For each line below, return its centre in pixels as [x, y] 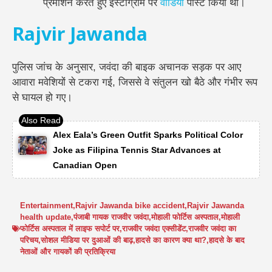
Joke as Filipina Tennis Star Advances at [137, 150]
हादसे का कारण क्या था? [171, 240]
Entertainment [46, 206]
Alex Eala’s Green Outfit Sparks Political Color [148, 134]
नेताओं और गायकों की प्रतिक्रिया [68, 252]
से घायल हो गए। [42, 98]
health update [46, 217]
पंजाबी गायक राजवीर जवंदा [111, 217]
